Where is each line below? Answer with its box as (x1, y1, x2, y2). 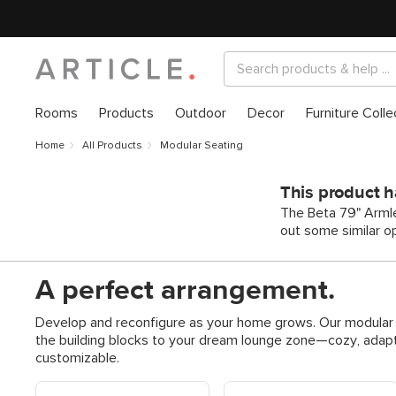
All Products (82, 141, 142, 151)
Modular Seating (160, 141, 243, 151)
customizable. (35, 351, 119, 365)
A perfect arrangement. (35, 277, 335, 305)
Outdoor (175, 106, 226, 120)
